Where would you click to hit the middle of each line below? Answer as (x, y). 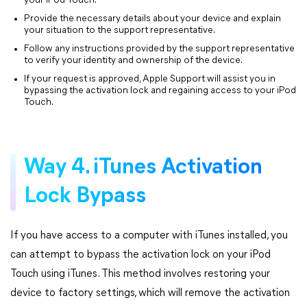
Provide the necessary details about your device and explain (152, 19)
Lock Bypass (85, 197)
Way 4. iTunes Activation (143, 168)
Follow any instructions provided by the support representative (159, 49)
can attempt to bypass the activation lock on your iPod (140, 255)
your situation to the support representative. (120, 30)
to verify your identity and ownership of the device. (133, 61)
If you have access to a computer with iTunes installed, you (149, 236)
